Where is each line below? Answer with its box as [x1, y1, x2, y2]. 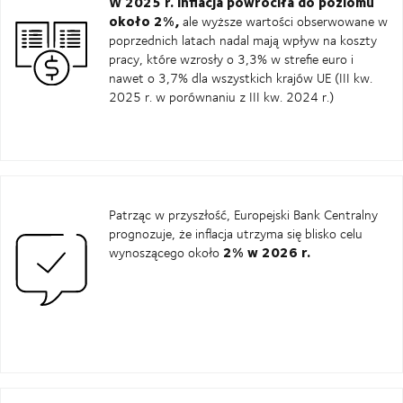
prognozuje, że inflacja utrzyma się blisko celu [109, 223, 363, 243]
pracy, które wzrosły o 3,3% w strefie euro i [109, 49, 354, 68]
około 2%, [109, 9, 179, 31]
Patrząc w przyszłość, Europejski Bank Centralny [109, 204, 378, 224]
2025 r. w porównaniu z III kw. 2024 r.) [109, 86, 334, 106]
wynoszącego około [109, 242, 223, 262]
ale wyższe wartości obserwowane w [179, 11, 388, 31]
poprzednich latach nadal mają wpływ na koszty [109, 30, 377, 49]
